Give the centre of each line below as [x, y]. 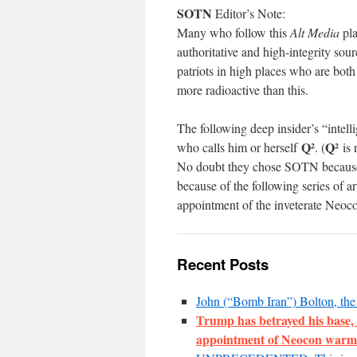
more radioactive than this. [243, 90]
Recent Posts [223, 265]
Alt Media [315, 33]
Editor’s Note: [249, 14]
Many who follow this [233, 33]
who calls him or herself [239, 147]
